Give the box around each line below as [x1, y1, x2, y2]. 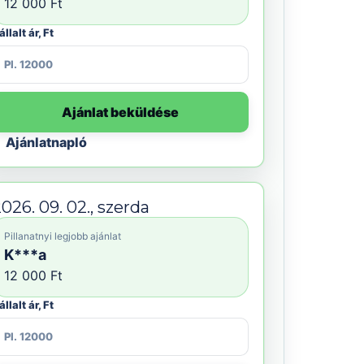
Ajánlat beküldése [62, 104, 179, 120]
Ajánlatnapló [5, 134, 87, 150]
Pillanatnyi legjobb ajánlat [4, 230, 121, 242]
